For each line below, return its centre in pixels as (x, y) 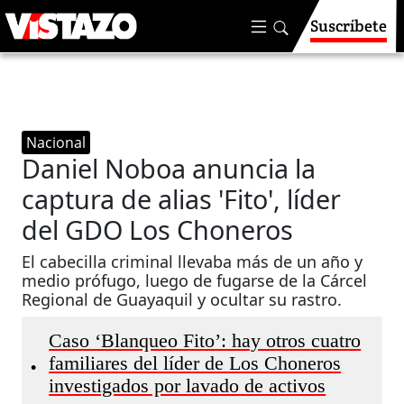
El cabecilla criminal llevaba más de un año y (193, 262)
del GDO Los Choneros (158, 230)
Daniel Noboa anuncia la (169, 168)
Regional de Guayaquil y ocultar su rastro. (182, 299)
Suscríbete (349, 26)
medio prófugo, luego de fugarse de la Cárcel (195, 280)
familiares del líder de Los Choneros (195, 363)
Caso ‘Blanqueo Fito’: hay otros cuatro (205, 341)
